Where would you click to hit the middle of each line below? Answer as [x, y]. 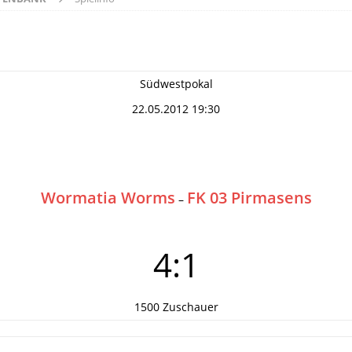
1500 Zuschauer [176, 307]
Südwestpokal [176, 84]
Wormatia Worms [108, 198]
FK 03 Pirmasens [249, 198]
